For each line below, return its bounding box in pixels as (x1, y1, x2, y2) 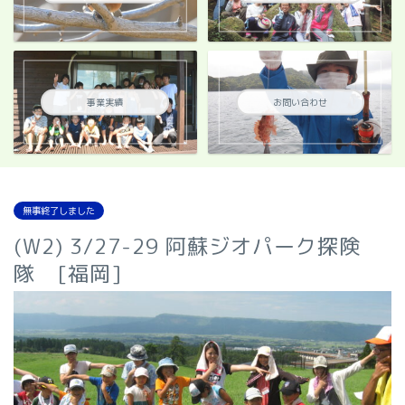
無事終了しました (23, 203, 95, 217)
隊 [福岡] (14, 258, 122, 287)
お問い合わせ (272, 96, 327, 108)
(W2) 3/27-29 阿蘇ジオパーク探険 (14, 231, 361, 260)
